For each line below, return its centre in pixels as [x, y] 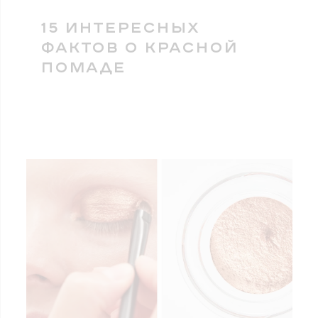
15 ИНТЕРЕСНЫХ [120, 27]
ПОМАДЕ [83, 66]
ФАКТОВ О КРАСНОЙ [139, 46]
